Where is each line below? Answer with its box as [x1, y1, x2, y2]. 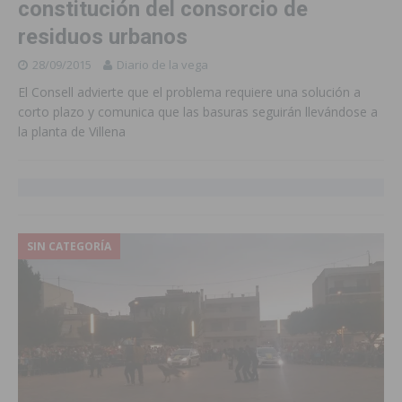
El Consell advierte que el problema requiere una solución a [18, 83, 361, 100]
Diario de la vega [117, 56, 208, 73]
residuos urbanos [18, 23, 188, 49]
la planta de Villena [18, 122, 133, 140]
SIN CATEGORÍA [27, 238, 111, 254]
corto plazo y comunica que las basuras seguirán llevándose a [18, 102, 378, 120]
